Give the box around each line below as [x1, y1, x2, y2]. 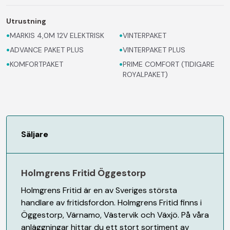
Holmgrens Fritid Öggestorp [21, 166, 146, 179]
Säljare [21, 128, 48, 140]
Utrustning [6, 16, 46, 26]
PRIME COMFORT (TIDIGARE [123, 59, 215, 69]
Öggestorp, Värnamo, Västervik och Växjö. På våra [21, 209, 209, 220]
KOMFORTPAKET [10, 59, 63, 69]
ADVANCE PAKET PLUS [10, 45, 84, 54]
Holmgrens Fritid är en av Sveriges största [21, 184, 177, 196]
